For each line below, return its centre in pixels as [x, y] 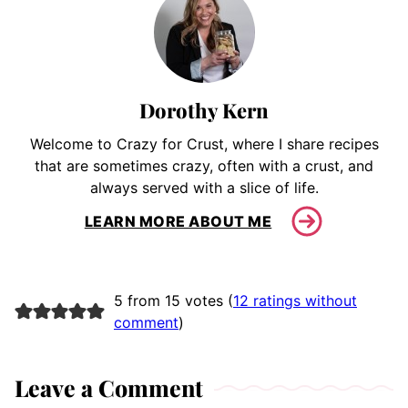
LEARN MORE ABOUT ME [178, 221]
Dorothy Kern [204, 111]
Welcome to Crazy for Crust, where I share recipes [204, 144]
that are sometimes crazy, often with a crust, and [204, 166]
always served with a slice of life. [204, 188]
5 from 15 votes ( [173, 301]
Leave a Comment [109, 388]
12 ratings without [295, 301]
